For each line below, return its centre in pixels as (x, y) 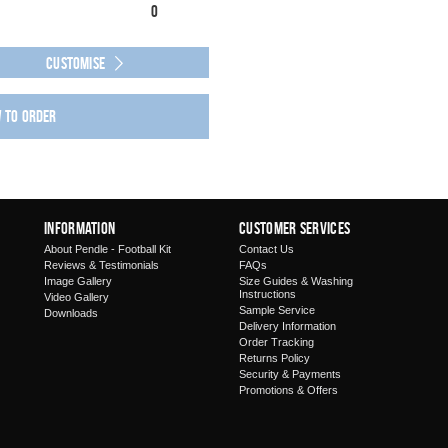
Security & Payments (290, 374)
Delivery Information (287, 326)
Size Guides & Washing (296, 281)
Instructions (267, 294)
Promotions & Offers (288, 390)
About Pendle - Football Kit (107, 249)
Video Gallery (76, 297)
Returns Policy (274, 358)
